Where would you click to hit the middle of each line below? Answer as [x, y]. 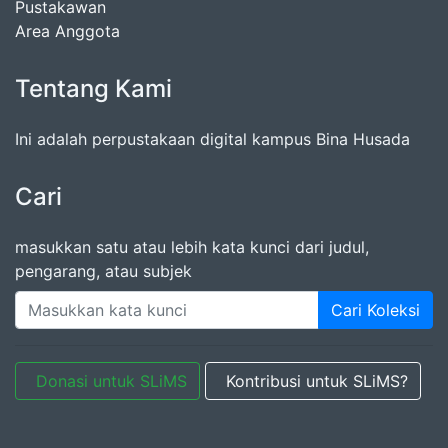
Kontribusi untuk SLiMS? [317, 381]
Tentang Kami [93, 89]
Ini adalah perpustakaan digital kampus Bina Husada [212, 139]
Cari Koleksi [375, 310]
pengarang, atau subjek [103, 271]
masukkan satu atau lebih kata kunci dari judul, [192, 247]
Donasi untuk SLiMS [111, 381]
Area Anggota [67, 31]
